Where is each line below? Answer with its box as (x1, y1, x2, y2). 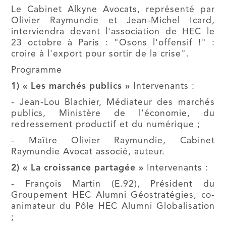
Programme (11, 66, 63, 75)
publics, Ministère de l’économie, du (11, 109, 215, 118)
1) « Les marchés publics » (11, 82, 131, 91)
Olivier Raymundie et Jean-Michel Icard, (11, 17, 215, 25)
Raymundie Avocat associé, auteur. (11, 148, 165, 156)
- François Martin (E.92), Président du (11, 180, 215, 189)
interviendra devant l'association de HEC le (11, 28, 215, 36)
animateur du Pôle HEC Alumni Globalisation (11, 202, 215, 211)
